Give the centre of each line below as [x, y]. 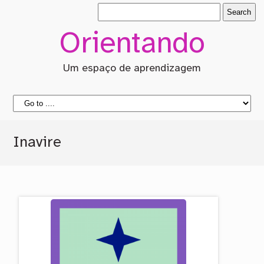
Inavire [37, 143]
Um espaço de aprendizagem [132, 69]
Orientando [132, 44]
